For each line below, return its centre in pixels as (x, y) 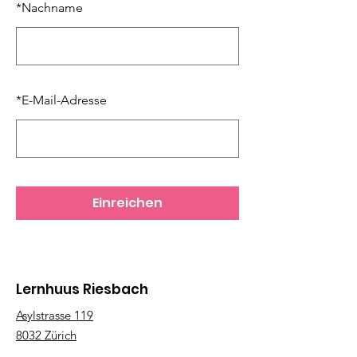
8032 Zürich (46, 335)
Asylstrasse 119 (55, 315)
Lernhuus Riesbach (82, 289)
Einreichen (127, 203)
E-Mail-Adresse (64, 100)
